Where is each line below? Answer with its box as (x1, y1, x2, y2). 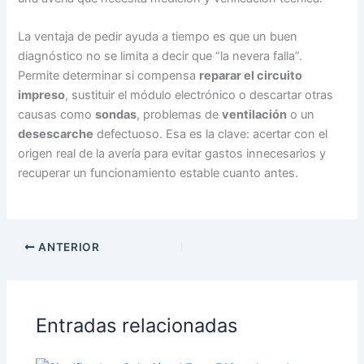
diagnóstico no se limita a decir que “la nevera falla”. (18, 48, 303, 63)
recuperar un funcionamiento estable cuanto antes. (18, 165, 299, 180)
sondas (95, 106, 137, 122)
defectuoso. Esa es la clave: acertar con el (93, 126, 328, 141)
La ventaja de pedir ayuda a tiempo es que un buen (18, 28, 298, 44)
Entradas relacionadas (36, 313, 238, 337)
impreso (18, 87, 66, 102)
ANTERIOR (35, 240, 100, 254)
